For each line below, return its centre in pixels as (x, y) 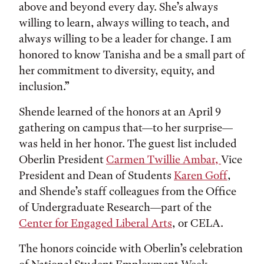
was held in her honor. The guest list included (128, 143)
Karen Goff (201, 175)
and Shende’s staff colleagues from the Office (128, 191)
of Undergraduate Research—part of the (115, 207)
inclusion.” (44, 86)
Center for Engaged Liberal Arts (95, 223)
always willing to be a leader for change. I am (125, 39)
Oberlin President (62, 159)
